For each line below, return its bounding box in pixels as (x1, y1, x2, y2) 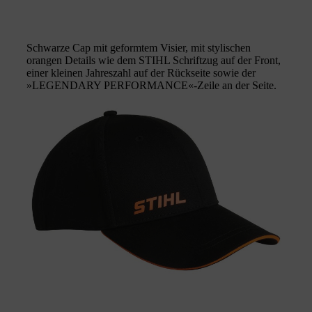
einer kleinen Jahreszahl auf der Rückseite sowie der (26, 67, 256, 79)
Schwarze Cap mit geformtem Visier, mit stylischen (26, 42, 251, 54)
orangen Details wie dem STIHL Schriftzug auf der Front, (26, 54, 281, 67)
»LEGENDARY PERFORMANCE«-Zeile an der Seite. (26, 79, 276, 92)
